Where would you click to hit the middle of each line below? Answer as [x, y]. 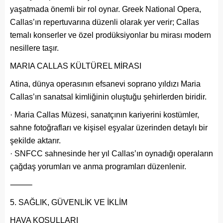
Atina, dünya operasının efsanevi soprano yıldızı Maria [105, 84]
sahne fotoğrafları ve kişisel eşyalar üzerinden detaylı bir [109, 127]
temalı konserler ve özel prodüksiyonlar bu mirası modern [111, 35]
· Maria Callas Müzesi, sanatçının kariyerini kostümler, [105, 114]
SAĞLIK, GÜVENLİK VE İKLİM [73, 202]
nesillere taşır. [34, 48]
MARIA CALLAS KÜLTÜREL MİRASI [76, 66]
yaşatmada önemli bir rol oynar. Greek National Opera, [106, 9]
